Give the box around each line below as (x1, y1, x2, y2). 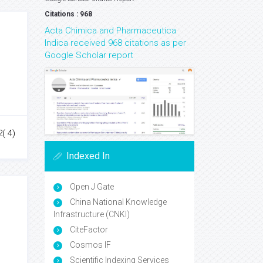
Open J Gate (68, 182, 114, 192)
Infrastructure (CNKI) (53, 210, 130, 220)
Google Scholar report (45, 50, 133, 60)
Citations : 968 (45, 10, 92, 18)
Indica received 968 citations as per (45, 38, 186, 48)
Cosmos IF (68, 240, 111, 250)
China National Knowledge (68, 197, 167, 207)
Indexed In (66, 150, 110, 162)
